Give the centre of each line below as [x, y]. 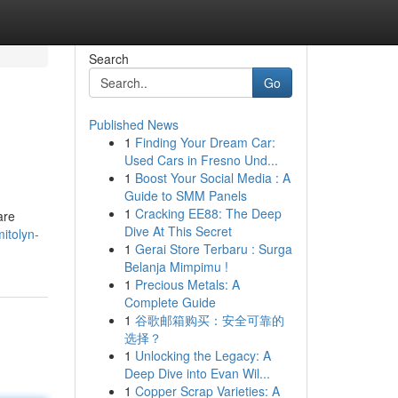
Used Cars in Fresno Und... [201, 160]
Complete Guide [170, 302]
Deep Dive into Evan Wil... [197, 373]
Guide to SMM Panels [185, 195]
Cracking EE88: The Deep [208, 213]
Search [108, 59]
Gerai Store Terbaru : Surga [213, 249]
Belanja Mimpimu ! [176, 267]
